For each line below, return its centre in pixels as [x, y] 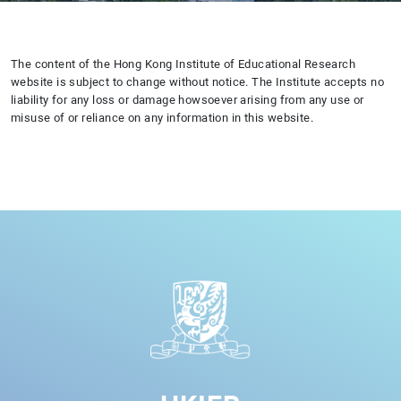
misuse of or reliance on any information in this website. [162, 118]
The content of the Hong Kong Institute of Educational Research [183, 64]
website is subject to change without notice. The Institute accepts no [197, 82]
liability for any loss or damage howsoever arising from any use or [188, 100]
